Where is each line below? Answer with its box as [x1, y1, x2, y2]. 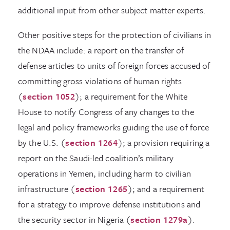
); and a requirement [127, 182, 204, 195]
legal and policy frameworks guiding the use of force [18, 121, 209, 133]
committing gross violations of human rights [18, 74, 182, 87]
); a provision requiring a [118, 136, 210, 149]
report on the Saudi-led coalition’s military [18, 151, 174, 164]
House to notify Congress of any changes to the [18, 105, 194, 118]
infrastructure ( [18, 182, 75, 195]
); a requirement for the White [75, 90, 188, 103]
